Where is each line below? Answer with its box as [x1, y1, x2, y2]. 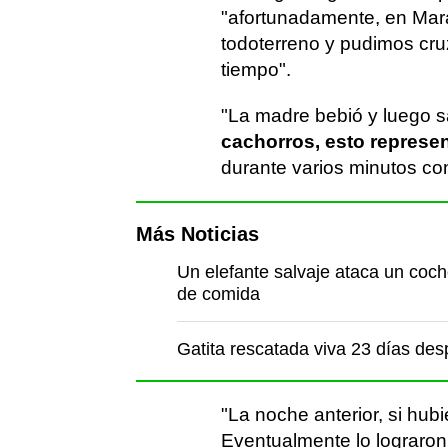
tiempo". [221, 59, 291, 80]
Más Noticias [136, 223, 259, 245]
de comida [176, 284, 260, 304]
